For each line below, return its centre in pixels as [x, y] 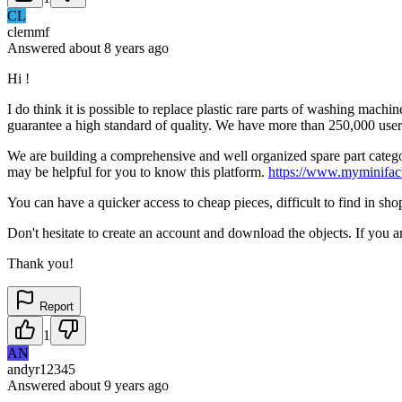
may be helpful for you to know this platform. [138, 171]
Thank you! [40, 263]
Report [55, 306]
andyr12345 [41, 369]
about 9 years [107, 385]
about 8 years [107, 48]
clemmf [28, 31]
